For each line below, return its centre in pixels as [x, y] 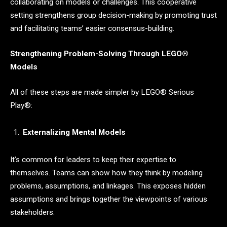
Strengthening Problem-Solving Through [85, 53]
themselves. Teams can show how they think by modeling [106, 173]
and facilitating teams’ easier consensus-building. [92, 29]
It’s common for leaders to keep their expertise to [93, 159]
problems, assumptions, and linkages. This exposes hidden [108, 186]
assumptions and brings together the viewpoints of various [109, 199]
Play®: [21, 105]
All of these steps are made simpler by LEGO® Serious [102, 92]
